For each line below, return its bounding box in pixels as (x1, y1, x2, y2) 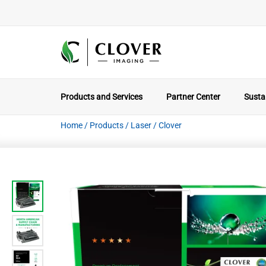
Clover (159, 121, 182, 130)
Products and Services (61, 92, 142, 102)
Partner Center (166, 92, 220, 102)
